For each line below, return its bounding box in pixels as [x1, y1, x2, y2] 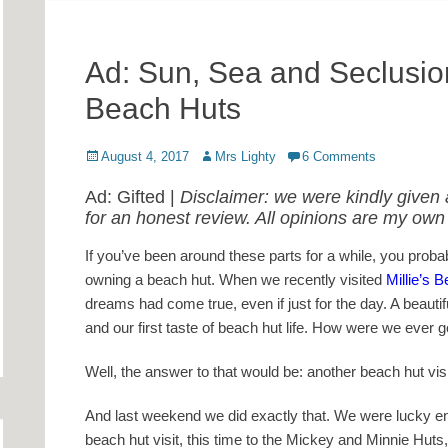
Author [198, 148, 236, 164]
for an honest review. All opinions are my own [85, 208, 445, 229]
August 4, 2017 [101, 149, 189, 165]
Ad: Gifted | [85, 187, 180, 208]
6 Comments [302, 149, 376, 165]
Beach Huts [85, 92, 241, 126]
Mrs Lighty [215, 149, 276, 165]
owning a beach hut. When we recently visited [85, 271, 386, 289]
